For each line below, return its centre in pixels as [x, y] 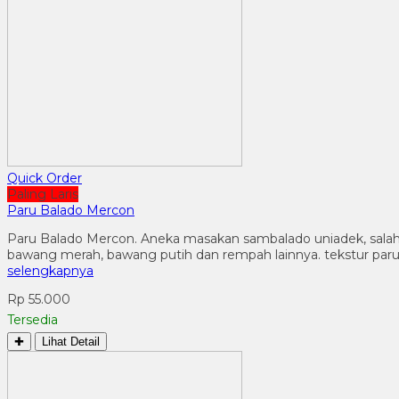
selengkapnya [50, 270]
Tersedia [33, 319]
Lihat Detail [71, 341]
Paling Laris [43, 194]
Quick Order [45, 178]
